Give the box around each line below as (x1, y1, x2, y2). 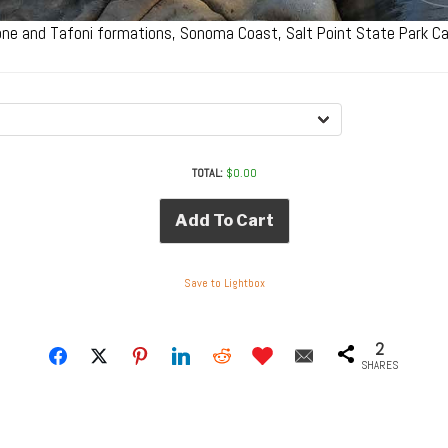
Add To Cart (174, 210, 274, 230)
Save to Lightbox (183, 275, 265, 292)
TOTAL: (191, 164, 223, 181)
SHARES (361, 358, 399, 373)
